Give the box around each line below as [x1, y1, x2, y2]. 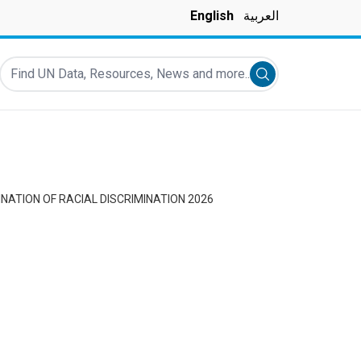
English [190, 8, 234, 23]
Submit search [262, 68, 342, 84]
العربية [243, 8, 279, 23]
